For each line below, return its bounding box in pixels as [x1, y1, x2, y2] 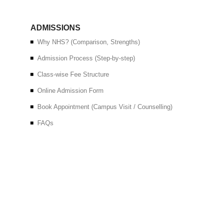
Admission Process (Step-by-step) [37, 55, 135, 62]
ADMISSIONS [30, 24, 81, 32]
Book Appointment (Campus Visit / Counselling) [37, 103, 172, 110]
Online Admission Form [37, 87, 104, 94]
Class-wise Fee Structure [37, 71, 109, 78]
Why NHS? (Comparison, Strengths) [37, 38, 140, 46]
